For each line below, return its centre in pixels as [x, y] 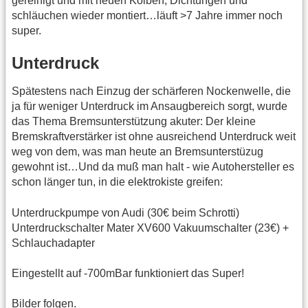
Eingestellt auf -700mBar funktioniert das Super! [128, 273]
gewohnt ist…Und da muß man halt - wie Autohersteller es [153, 167]
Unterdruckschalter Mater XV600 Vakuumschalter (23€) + [150, 228]
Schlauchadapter [53, 243]
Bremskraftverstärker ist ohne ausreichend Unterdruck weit [154, 137]
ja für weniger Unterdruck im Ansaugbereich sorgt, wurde [150, 107]
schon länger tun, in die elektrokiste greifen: [117, 182]
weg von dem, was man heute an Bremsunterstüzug [137, 152]
